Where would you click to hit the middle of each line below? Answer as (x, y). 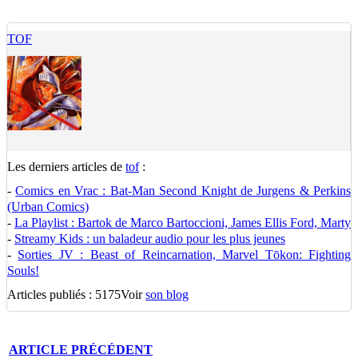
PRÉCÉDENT (112, 350)
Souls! (23, 270)
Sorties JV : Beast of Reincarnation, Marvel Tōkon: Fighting (185, 255)
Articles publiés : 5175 (64, 294)
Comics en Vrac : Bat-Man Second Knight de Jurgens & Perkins (183, 191)
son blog (167, 294)
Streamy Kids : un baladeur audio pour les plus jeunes (150, 239)
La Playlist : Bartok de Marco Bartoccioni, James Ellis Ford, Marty (183, 223)
